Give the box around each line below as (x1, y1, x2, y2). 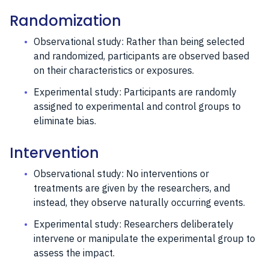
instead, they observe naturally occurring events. (34, 196, 245, 208)
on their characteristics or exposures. (34, 64, 194, 76)
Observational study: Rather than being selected (34, 35, 244, 47)
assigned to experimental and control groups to (34, 100, 241, 112)
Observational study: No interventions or (34, 167, 209, 180)
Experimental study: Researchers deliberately (34, 217, 234, 230)
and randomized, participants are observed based (34, 49, 249, 62)
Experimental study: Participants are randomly (34, 85, 237, 98)
